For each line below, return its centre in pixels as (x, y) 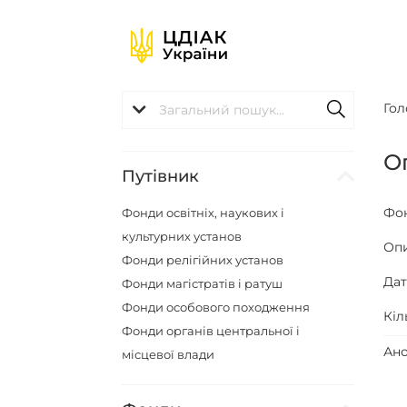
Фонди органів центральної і (211, 331)
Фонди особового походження (216, 307)
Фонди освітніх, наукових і (203, 213)
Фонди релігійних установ (203, 260)
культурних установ (182, 236)
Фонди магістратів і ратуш (203, 283)
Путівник (161, 176)
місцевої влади (169, 354)
